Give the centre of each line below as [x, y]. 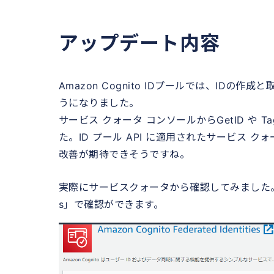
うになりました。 [99, 102]
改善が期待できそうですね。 [124, 154]
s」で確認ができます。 [111, 204]
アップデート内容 [139, 43]
